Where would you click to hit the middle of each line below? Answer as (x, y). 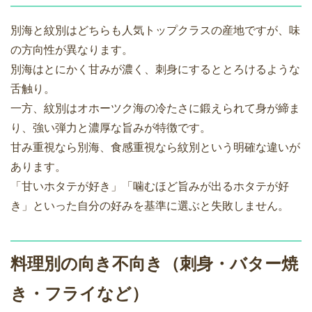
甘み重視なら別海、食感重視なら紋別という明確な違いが (155, 148)
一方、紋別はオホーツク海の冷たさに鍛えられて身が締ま (155, 109)
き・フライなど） (79, 294)
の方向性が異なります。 (72, 50)
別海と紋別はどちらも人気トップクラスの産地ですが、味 (155, 31)
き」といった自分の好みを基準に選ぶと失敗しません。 (150, 206)
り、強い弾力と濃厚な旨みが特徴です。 (111, 128)
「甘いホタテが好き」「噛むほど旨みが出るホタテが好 (150, 187)
